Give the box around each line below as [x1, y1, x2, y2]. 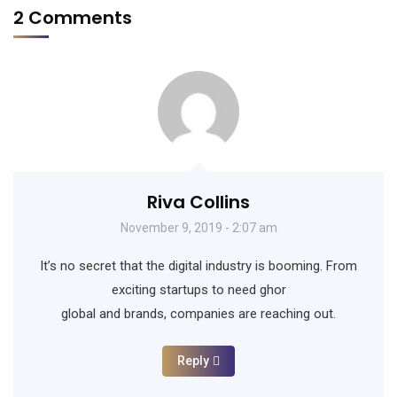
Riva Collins [147, 190, 250, 215]
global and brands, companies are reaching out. [61, 306, 336, 323]
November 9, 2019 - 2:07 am [120, 221, 277, 236]
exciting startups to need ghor [111, 282, 286, 299]
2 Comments [13, 5, 132, 31]
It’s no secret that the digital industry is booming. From [40, 258, 357, 275]
